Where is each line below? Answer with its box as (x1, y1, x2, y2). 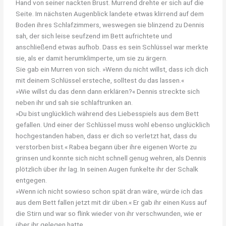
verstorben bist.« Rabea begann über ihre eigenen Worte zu (16, 142, 197, 151)
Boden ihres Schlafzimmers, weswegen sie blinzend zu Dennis (16, 20, 205, 29)
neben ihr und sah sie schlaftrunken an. (16, 98, 133, 106)
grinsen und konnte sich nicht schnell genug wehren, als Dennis (16, 153, 207, 162)
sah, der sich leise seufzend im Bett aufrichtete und (16, 31, 173, 40)
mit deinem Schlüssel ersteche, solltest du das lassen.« (16, 76, 185, 84)
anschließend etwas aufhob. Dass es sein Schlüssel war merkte (16, 42, 209, 51)
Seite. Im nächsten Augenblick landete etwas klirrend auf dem (16, 9, 204, 18)
